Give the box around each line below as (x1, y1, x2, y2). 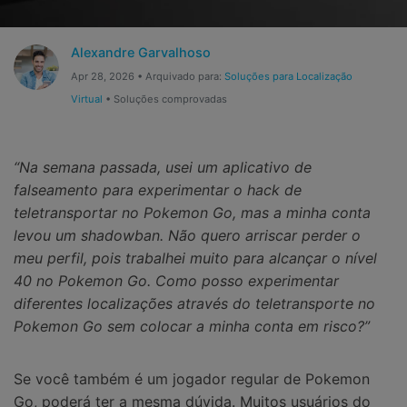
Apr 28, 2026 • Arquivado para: (70, 70, 224, 84)
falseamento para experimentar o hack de (14, 181, 302, 200)
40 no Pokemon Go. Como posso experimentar (14, 272, 339, 291)
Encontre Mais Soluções (42, 131, 164, 144)
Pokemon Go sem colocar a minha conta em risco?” (14, 317, 370, 336)
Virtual (70, 93, 103, 106)
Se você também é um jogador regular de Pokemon (14, 369, 370, 388)
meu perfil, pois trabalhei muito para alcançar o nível (14, 249, 377, 268)
